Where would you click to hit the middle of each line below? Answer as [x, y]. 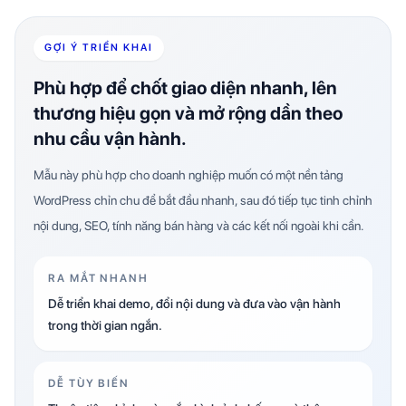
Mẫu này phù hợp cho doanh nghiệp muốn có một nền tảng [188, 174]
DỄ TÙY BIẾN [89, 383]
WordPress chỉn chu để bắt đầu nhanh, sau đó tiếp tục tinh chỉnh [203, 200]
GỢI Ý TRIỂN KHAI [99, 47]
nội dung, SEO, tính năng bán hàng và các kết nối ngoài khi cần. [199, 225]
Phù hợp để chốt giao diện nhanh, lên [185, 87]
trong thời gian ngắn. [105, 325]
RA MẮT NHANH [99, 278]
